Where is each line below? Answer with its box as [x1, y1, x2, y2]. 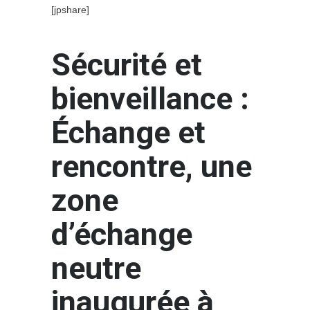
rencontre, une [51, 147, 252, 185]
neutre [51, 249, 141, 286]
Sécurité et [51, 46, 202, 83]
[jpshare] [51, 3, 89, 15]
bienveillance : [51, 80, 249, 117]
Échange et [51, 113, 206, 151]
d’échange [51, 215, 192, 253]
